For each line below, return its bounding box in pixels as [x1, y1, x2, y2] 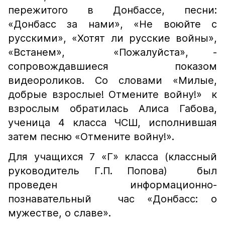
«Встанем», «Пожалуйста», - [8, 46, 217, 58]
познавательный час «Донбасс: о [8, 193, 217, 205]
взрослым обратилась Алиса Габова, [8, 102, 217, 115]
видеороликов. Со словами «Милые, [8, 74, 217, 86]
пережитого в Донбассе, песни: [8, 4, 217, 16]
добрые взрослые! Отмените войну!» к [8, 88, 217, 100]
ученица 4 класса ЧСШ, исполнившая [8, 117, 217, 129]
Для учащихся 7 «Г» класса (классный [8, 151, 217, 163]
